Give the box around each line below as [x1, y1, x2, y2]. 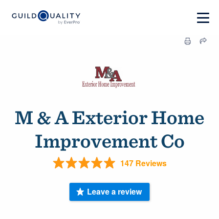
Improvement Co [34, 129, 185, 153]
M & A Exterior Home [15, 106, 204, 129]
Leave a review [87, 186, 142, 197]
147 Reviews [120, 157, 167, 169]
